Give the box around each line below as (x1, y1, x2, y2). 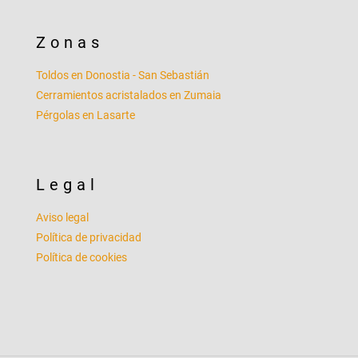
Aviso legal (36, 211, 89, 225)
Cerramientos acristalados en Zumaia (36, 89, 221, 102)
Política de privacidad (36, 231, 141, 245)
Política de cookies (36, 251, 127, 265)
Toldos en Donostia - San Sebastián (36, 69, 209, 82)
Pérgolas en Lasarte (36, 109, 135, 122)
